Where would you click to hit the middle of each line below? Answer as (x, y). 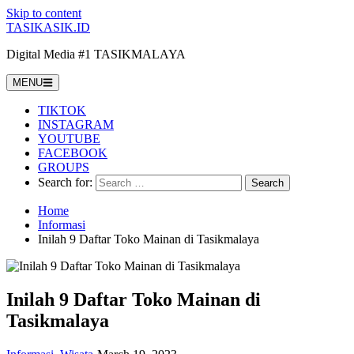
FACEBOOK (73, 153)
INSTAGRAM (76, 124)
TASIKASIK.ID (48, 27)
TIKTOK (62, 110)
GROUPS (64, 167)
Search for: (65, 182)
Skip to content (44, 13)
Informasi (62, 225)
